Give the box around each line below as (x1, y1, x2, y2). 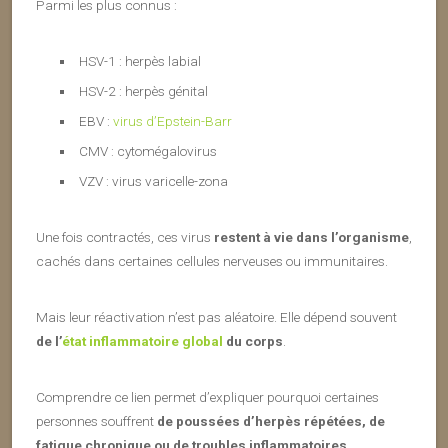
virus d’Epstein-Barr (112, 113, 232, 129)
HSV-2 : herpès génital (78, 83, 208, 99)
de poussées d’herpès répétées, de (157, 413, 385, 429)
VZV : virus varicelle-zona (78, 173, 228, 189)
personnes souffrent (36, 413, 157, 429)
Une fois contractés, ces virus (36, 229, 214, 245)
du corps (226, 333, 283, 349)
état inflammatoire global (62, 333, 226, 349)
